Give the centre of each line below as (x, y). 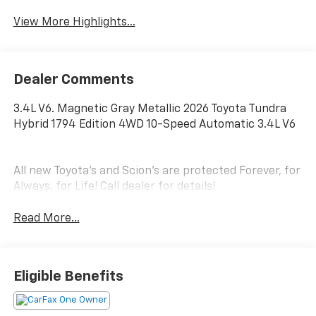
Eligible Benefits (68, 276)
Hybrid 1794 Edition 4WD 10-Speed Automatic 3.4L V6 (154, 125)
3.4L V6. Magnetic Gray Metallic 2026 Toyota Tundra (150, 110)
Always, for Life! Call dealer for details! (114, 187)
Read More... (46, 219)
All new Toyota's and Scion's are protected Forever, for (157, 172)
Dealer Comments (73, 80)
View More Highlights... (74, 22)
